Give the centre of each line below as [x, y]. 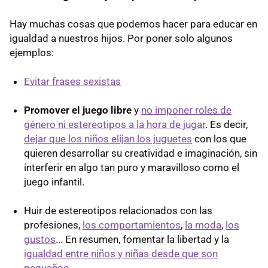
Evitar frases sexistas [72, 81]
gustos [40, 239]
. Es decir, [226, 124]
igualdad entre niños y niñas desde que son [121, 253]
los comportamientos [132, 225]
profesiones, [53, 225]
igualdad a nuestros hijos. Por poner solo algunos [121, 38]
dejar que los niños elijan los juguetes [108, 138]
